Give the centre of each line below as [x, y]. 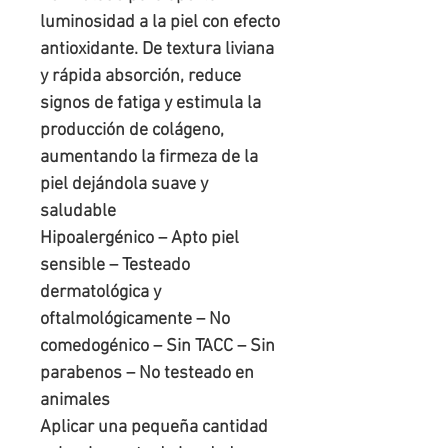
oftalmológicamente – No [135, 320]
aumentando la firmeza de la [149, 158]
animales [75, 401]
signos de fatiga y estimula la [150, 104]
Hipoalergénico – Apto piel [139, 239]
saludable [78, 212]
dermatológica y [100, 293]
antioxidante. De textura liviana [157, 50]
